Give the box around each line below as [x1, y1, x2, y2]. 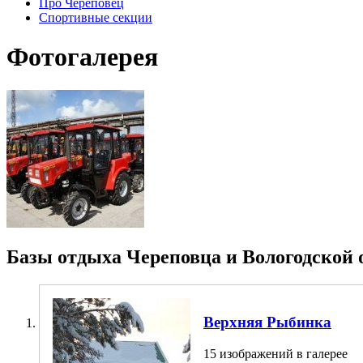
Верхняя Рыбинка [203, 314, 331, 331]
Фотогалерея [6, 42, 158, 72]
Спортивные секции [39, 10, 152, 24]
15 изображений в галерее [203, 346, 348, 361]
